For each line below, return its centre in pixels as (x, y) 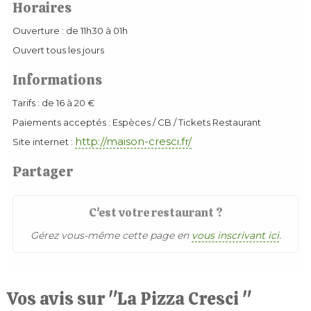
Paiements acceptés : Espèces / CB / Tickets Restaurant (137, 122)
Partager (43, 171)
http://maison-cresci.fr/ (133, 141)
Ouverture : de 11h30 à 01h (70, 31)
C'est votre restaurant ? (155, 212)
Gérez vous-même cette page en (111, 235)
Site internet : (44, 142)
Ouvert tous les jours (58, 50)
